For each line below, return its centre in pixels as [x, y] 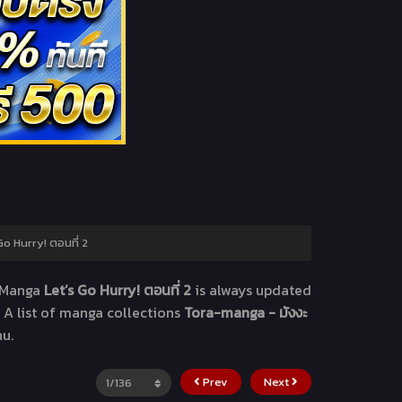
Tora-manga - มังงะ [245, 313]
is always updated [253, 290]
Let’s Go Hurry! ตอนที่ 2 [119, 290]
